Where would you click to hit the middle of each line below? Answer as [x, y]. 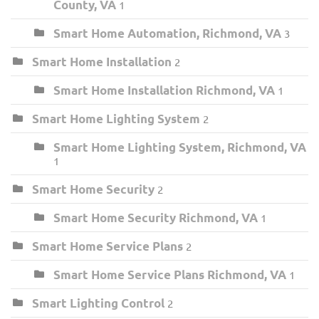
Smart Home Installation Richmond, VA [164, 90]
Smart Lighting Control [98, 303]
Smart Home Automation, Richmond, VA [167, 33]
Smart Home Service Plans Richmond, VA [170, 274]
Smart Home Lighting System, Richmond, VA [180, 147]
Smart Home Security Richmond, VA [156, 217]
